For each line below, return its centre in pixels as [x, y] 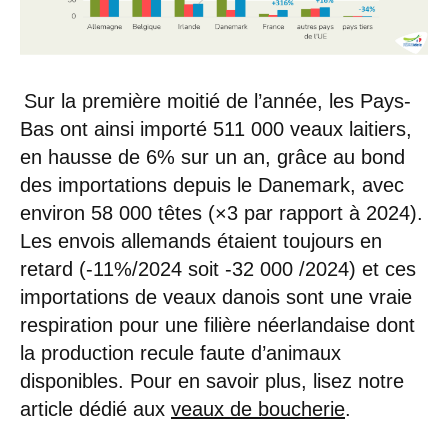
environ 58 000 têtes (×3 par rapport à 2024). [221, 212]
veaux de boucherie [258, 408]
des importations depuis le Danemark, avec [212, 184]
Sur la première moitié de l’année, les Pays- [215, 100]
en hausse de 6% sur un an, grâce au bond [212, 156]
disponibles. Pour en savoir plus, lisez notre [212, 380]
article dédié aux [95, 408]
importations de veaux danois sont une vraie [216, 296]
